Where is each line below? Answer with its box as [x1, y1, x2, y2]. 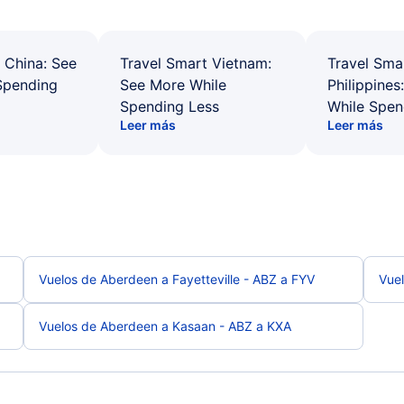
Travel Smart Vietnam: [120, 54, 271, 72]
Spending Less [120, 97, 219, 115]
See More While [120, 76, 226, 94]
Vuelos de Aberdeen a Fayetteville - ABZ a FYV [38, 271, 315, 287]
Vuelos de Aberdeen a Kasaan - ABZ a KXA [38, 318, 291, 334]
